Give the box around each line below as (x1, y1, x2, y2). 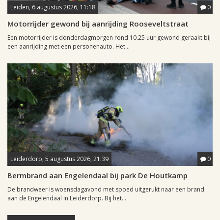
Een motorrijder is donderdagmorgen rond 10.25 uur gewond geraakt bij (7, 33, 211, 42)
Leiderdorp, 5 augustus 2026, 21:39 (10, 154, 109, 163)
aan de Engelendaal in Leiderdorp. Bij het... (7, 193, 126, 202)
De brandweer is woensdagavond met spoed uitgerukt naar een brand (7, 185, 204, 193)
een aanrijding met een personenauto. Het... (7, 42, 130, 51)
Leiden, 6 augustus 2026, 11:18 (10, 2, 95, 11)
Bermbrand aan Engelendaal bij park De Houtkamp (7, 170, 188, 180)
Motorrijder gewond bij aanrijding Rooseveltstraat (7, 18, 189, 28)
